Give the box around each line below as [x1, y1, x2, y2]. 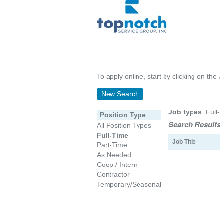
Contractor [97, 170, 130, 178]
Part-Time [97, 141, 127, 149]
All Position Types [97, 121, 151, 129]
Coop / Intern [97, 161, 137, 168]
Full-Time [97, 131, 128, 139]
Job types [168, 108, 202, 116]
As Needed [97, 151, 131, 159]
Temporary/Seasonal [97, 180, 161, 188]
